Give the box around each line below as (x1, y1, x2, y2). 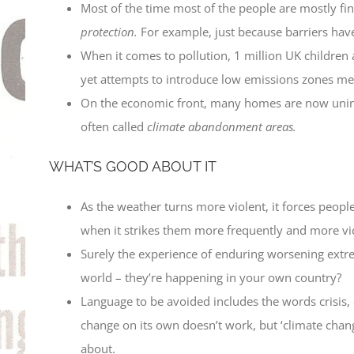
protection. (81, 23, 141, 40)
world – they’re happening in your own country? (81, 269, 341, 285)
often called (81, 118, 147, 134)
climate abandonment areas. (147, 118, 296, 134)
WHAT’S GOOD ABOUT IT (49, 157, 217, 175)
